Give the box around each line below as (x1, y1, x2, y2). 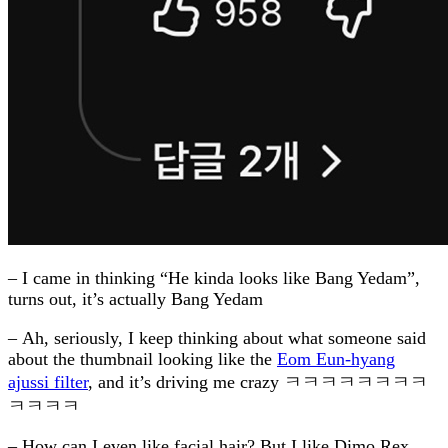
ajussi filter (8, 371, 88, 392)
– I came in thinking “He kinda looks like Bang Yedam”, (8, 267, 420, 288)
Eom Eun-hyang (277, 348, 395, 369)
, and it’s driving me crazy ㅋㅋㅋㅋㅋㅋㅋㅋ (88, 371, 428, 392)
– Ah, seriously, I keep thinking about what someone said (8, 327, 426, 348)
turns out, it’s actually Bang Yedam (8, 288, 263, 309)
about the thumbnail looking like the (8, 348, 277, 369)
